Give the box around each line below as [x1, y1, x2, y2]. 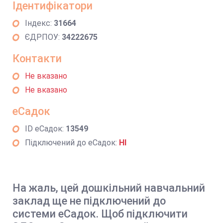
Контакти [12, 52, 62, 65]
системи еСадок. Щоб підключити [12, 208, 188, 220]
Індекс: [25, 18, 54, 28]
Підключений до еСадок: [25, 138, 119, 147]
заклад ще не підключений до [12, 195, 166, 207]
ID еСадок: [25, 124, 66, 133]
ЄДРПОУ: [25, 32, 62, 42]
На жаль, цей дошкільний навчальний [12, 182, 205, 194]
